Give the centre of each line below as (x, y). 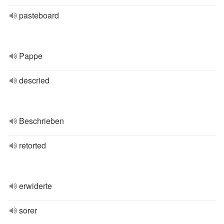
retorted (32, 145)
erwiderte (35, 186)
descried (34, 80)
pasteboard (39, 15)
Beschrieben (41, 121)
